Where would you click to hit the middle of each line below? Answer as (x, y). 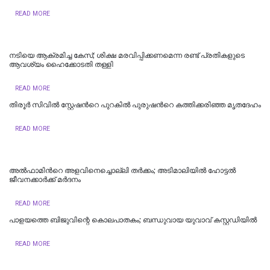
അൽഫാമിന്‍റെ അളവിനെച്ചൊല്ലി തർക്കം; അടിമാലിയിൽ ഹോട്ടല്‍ (122, 170)
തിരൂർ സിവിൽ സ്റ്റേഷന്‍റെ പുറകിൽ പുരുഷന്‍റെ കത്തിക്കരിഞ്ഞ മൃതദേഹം (135, 105)
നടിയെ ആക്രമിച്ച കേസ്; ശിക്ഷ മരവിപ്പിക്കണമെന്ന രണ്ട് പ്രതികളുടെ (127, 55)
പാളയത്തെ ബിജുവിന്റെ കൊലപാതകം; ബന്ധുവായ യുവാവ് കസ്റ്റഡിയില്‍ (133, 220)
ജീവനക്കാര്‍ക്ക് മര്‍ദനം (45, 179)
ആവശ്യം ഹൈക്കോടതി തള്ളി (61, 64)
